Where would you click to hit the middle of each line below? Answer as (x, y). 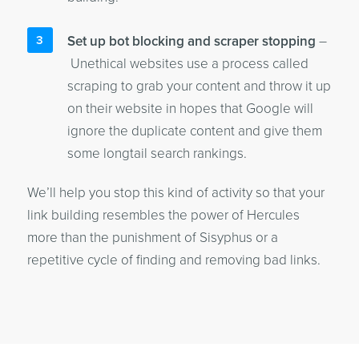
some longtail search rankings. (157, 153)
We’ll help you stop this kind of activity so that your (175, 193)
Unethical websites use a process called (188, 64)
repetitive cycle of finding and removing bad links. (173, 260)
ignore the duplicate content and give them (194, 131)
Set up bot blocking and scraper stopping (191, 41)
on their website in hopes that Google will (190, 109)
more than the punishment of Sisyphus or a (152, 238)
